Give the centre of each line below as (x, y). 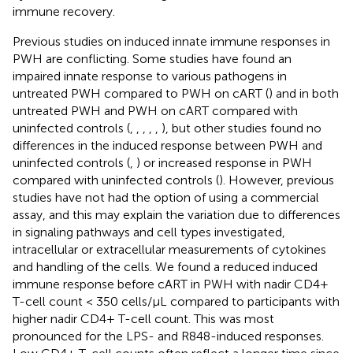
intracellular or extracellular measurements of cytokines (169, 249)
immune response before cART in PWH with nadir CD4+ (171, 284)
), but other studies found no (242, 128)
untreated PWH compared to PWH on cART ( (141, 93)
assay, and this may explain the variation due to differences (176, 214)
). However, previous (277, 180)
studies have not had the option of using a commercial (166, 197)
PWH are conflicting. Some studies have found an (152, 58)
